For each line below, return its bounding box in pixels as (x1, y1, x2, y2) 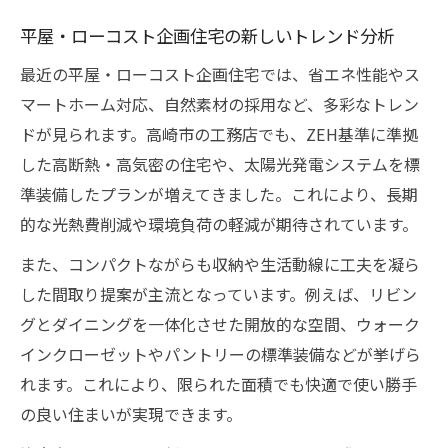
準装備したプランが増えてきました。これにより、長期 (20, 182, 418, 206)
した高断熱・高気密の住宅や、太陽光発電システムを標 (20, 152, 420, 176)
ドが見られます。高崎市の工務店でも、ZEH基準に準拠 (20, 122, 418, 146)
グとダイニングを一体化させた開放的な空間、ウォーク (20, 312, 420, 336)
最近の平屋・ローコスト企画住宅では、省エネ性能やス (20, 62, 420, 86)
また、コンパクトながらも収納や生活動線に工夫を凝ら (20, 252, 420, 276)
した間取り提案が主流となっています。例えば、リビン (20, 282, 417, 306)
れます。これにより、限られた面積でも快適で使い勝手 (20, 372, 417, 396)
